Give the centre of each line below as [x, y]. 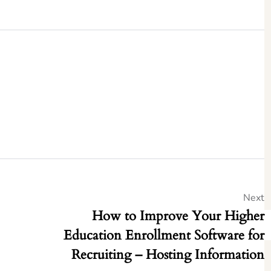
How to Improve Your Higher [178, 216]
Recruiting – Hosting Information [168, 255]
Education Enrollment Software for [164, 236]
